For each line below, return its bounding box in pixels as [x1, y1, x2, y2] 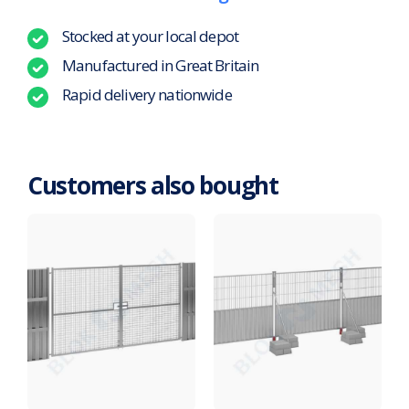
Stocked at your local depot [62, 25, 239, 47]
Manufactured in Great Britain [62, 54, 259, 76]
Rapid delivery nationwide [62, 83, 232, 105]
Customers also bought [27, 168, 278, 202]
